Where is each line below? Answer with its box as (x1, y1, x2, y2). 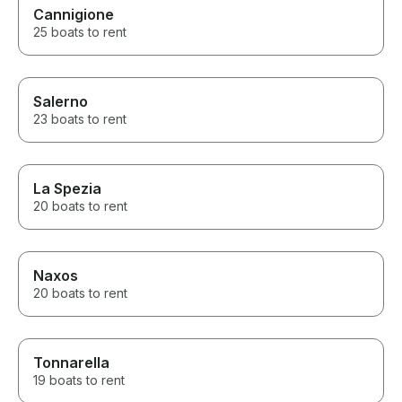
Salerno (33, 92, 88, 111)
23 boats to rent (33, 111, 127, 127)
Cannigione (33, 5, 114, 24)
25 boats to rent (33, 24, 127, 40)
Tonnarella (33, 354, 109, 372)
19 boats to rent (33, 372, 125, 389)
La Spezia (33, 179, 101, 198)
